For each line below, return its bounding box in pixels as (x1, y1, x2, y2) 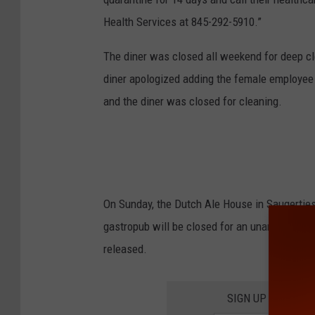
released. (103, 241, 147, 256)
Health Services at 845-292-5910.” (103, 14, 262, 29)
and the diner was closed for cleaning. (103, 94, 282, 108)
